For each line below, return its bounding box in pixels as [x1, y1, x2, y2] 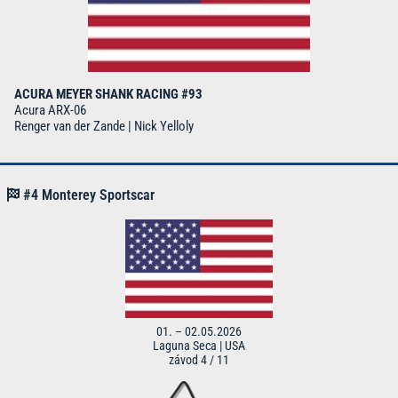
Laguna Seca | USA [153, 338, 245, 354]
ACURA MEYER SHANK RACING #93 [14, 86, 203, 103]
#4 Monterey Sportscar [20, 187, 155, 204]
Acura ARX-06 [14, 102, 86, 119]
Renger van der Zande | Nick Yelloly [14, 118, 194, 135]
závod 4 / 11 [169, 353, 229, 368]
